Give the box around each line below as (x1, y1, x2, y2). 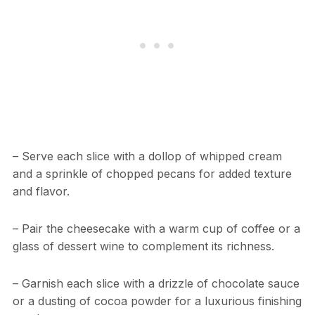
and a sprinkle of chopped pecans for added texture (12, 166, 292, 181)
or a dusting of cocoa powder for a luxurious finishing (12, 293, 302, 308)
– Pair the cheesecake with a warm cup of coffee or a (12, 221, 300, 236)
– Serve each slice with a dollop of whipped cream (12, 148, 282, 163)
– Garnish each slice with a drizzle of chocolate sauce (12, 276, 300, 290)
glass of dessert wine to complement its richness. (12, 238, 274, 253)
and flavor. (12, 184, 70, 198)
